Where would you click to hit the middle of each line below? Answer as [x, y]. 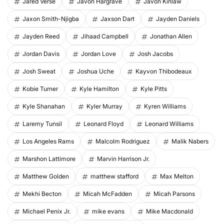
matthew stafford [114, 176]
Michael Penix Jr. [46, 211]
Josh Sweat [39, 71]
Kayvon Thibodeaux [164, 71]
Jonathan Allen [171, 36]
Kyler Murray [104, 106]
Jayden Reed [41, 36]
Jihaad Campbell [105, 36]
